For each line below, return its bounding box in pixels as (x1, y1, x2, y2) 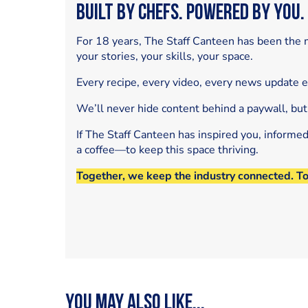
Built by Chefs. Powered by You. (76, 2, 305, 25)
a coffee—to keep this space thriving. (76, 142, 258, 157)
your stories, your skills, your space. (76, 48, 253, 64)
